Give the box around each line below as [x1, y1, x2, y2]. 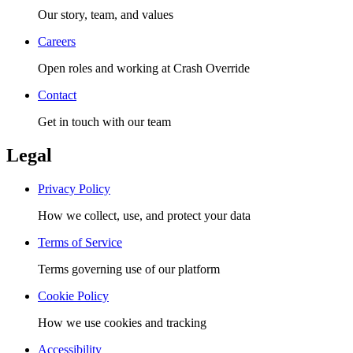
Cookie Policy [38, 288, 109, 303]
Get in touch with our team [38, 114, 171, 128]
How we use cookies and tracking [38, 315, 206, 329]
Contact [38, 87, 76, 102]
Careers [38, 34, 76, 48]
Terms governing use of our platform [38, 262, 220, 276]
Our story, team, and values [38, 7, 173, 21]
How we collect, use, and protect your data [38, 208, 251, 222]
